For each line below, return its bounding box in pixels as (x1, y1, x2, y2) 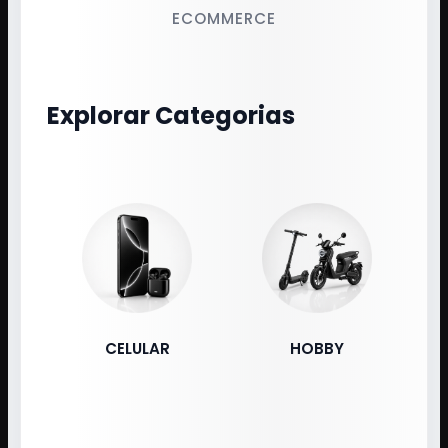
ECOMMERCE (172, 8, 276, 30)
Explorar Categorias (47, 99, 295, 133)
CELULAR (104, 338, 170, 360)
